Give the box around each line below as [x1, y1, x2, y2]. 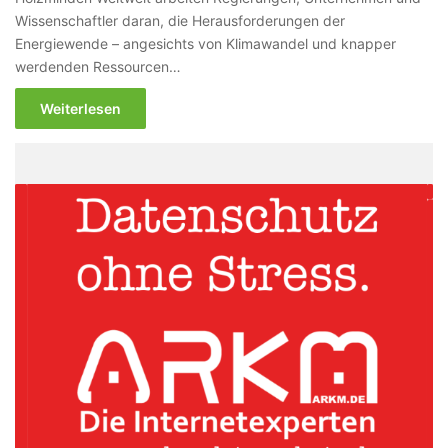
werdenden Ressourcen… [15, 57, 182, 75]
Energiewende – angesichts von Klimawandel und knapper [15, 34, 397, 52]
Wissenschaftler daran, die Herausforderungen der [15, 11, 346, 29]
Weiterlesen [40, 99, 122, 117]
